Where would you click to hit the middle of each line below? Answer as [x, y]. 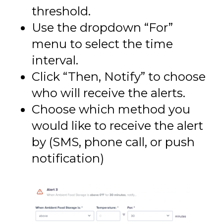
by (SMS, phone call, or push [113, 142]
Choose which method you [111, 109]
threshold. [61, 11]
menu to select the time [102, 44]
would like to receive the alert [117, 125]
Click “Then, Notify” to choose [119, 76]
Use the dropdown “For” [102, 27]
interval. [55, 60]
